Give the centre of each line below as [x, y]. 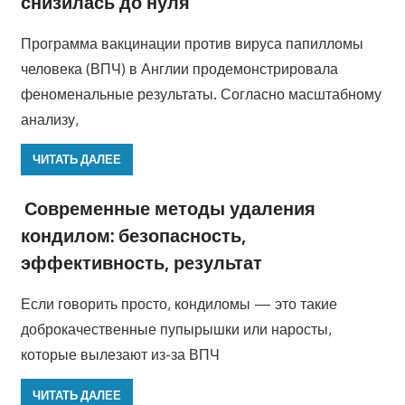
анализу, [49, 119]
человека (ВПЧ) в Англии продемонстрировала [179, 68]
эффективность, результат [141, 263]
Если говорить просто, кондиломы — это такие [179, 304]
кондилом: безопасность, [133, 235]
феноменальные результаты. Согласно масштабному [201, 94]
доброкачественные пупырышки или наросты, [176, 330]
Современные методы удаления [170, 208]
